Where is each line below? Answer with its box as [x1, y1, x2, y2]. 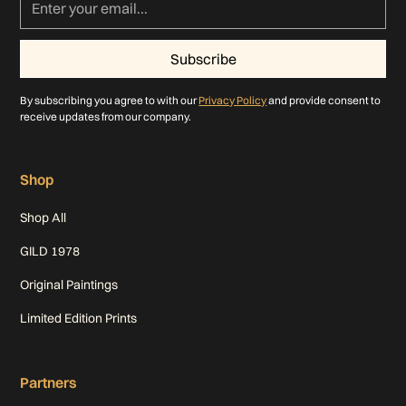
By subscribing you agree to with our [20, 92, 199, 107]
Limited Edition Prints [20, 309, 138, 326]
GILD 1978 [20, 242, 81, 259]
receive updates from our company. [20, 109, 192, 123]
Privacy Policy [198, 92, 267, 107]
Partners [20, 372, 78, 391]
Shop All [20, 208, 67, 226]
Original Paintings [20, 275, 119, 293]
